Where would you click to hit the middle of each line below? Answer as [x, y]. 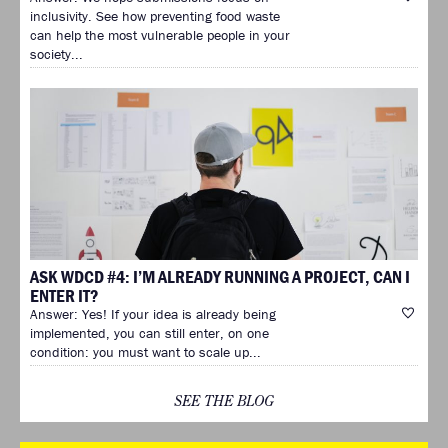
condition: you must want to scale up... [145, 352]
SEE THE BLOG [224, 401]
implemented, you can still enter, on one [149, 333]
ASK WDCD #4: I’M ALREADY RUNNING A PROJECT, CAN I [220, 277]
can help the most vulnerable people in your [160, 35]
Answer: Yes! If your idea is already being [153, 314]
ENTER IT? [64, 296]
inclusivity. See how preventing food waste [155, 16]
